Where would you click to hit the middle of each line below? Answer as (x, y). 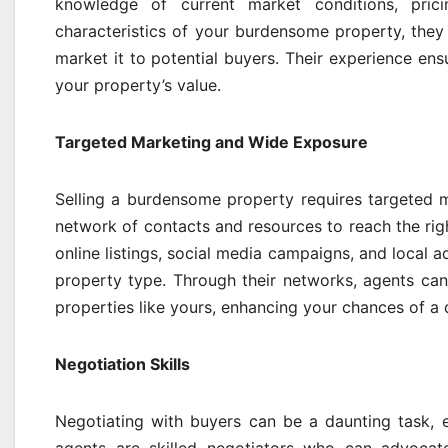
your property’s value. (138, 85)
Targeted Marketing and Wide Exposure (211, 142)
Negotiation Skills (122, 364)
